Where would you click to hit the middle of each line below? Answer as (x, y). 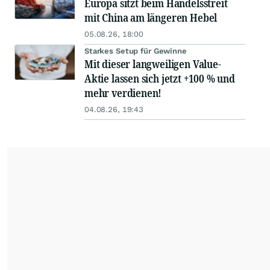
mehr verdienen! (123, 93)
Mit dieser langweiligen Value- (153, 64)
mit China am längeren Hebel (151, 17)
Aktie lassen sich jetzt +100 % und (160, 78)
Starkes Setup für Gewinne (136, 51)
